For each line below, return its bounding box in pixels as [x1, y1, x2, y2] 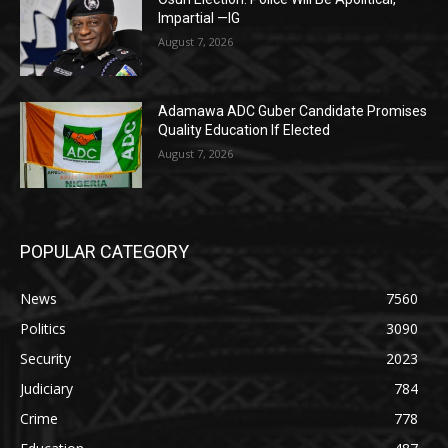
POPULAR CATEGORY [20, 240, 189, 262]
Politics [20, 318, 66, 338]
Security [20, 348, 71, 368]
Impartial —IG [158, 10, 241, 27]
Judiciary [20, 378, 73, 398]
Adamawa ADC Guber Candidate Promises [158, 102, 428, 119]
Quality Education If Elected [158, 121, 331, 138]
